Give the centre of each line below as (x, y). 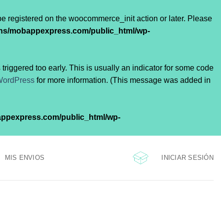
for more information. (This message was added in (123, 80)
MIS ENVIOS (25, 158)
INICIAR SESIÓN (187, 157)
